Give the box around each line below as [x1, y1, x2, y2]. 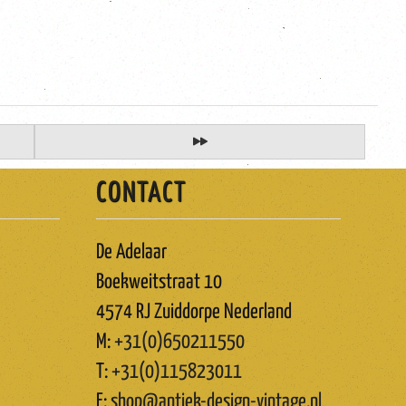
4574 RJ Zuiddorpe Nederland [96, 302, 292, 323]
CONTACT [96, 179, 187, 207]
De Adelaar [96, 242, 167, 263]
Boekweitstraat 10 [96, 272, 222, 293]
